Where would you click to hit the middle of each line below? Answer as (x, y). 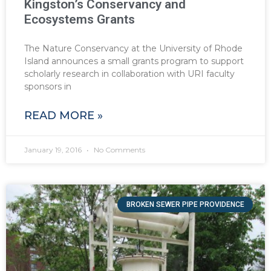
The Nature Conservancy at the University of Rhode (133, 49)
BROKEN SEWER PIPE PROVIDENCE (185, 205)
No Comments (119, 150)
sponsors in (48, 87)
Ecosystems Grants (80, 20)
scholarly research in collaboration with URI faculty (129, 74)
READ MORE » (64, 116)
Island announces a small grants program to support (134, 61)
